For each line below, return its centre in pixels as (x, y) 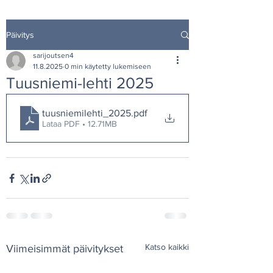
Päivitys (20, 34)
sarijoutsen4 (53, 55)
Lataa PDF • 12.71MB (80, 123)
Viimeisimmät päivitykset (65, 249)
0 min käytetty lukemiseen (108, 66)
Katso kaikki (167, 247)
